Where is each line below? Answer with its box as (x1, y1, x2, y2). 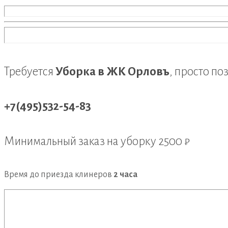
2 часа (113, 169, 137, 179)
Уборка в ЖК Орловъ (55, 65, 169, 78)
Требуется (4, 65, 55, 78)
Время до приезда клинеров (4, 169, 113, 179)
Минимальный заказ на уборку (4, 135, 158, 148)
